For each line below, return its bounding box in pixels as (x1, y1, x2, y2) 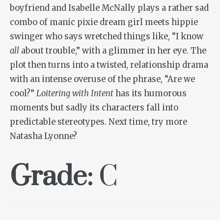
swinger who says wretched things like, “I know (10, 31, 203, 42)
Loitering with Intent (36, 88, 113, 99)
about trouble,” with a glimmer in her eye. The (19, 45, 206, 56)
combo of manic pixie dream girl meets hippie (10, 17, 198, 27)
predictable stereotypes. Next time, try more (10, 116, 187, 127)
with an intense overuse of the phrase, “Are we (10, 74, 195, 84)
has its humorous (113, 88, 187, 99)
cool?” (10, 88, 36, 99)
